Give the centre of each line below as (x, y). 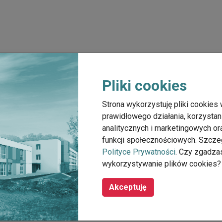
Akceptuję (128, 187)
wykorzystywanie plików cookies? (161, 164)
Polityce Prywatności (139, 152)
